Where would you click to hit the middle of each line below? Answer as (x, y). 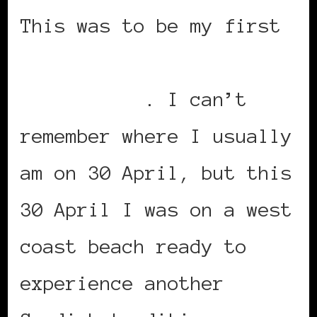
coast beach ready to (134, 247)
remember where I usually (156, 136)
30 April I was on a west (156, 210)
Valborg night (94, 63)
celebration (83, 99)
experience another (122, 283)
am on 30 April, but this (156, 173)
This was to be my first (151, 26)
